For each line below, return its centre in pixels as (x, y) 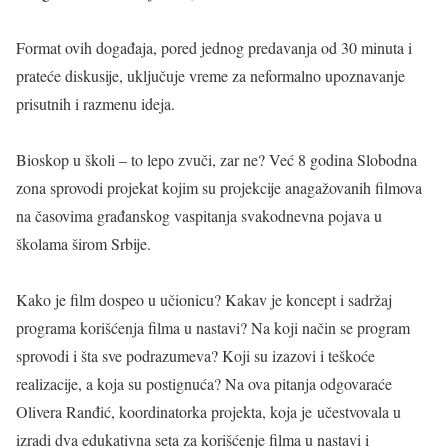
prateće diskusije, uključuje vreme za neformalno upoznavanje (210, 75)
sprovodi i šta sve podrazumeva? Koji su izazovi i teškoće (195, 355)
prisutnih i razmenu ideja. (95, 103)
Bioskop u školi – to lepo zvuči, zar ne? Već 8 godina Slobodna (216, 159)
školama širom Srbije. (86, 243)
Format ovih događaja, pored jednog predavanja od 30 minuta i (214, 47)
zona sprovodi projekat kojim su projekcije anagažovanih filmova (219, 187)
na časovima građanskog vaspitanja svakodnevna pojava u (199, 215)
